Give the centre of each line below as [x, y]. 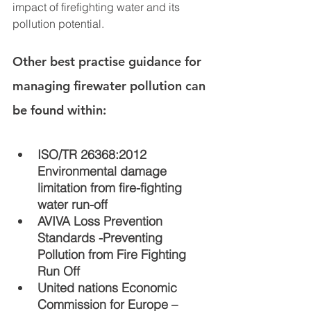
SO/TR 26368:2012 [95, 155]
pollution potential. [60, 24]
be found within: [59, 110]
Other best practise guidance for [109, 62]
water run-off [73, 205]
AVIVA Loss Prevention [102, 221]
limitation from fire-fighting [111, 188]
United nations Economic [109, 288]
